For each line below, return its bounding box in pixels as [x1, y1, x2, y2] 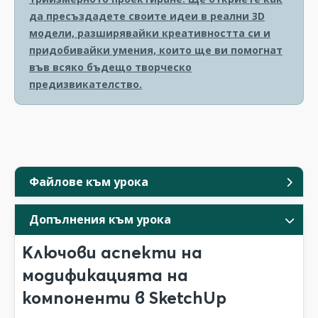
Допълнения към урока [29, 212, 171, 227]
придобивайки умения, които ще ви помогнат [29, 43, 283, 57]
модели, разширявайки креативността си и [29, 26, 270, 40]
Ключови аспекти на [22, 242, 202, 263]
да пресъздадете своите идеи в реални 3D [29, 9, 265, 23]
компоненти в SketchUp [22, 287, 226, 308]
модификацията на [22, 265, 188, 285]
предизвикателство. [29, 77, 142, 91]
